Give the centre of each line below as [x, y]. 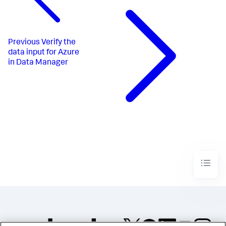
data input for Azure [44, 53]
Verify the [59, 43]
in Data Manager [38, 63]
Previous [24, 43]
